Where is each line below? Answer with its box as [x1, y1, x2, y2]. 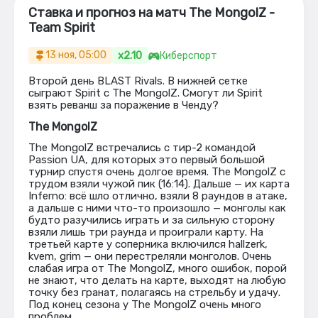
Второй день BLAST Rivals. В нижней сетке [28, 75, 248, 87]
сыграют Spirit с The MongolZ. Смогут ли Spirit [28, 87, 263, 99]
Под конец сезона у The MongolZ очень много [28, 298, 261, 311]
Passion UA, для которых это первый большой [28, 153, 265, 166]
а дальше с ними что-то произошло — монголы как [28, 202, 286, 214]
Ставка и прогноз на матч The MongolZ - [28, 5, 275, 21]
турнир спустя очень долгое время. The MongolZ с [28, 165, 285, 178]
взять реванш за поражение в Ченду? [28, 99, 219, 111]
